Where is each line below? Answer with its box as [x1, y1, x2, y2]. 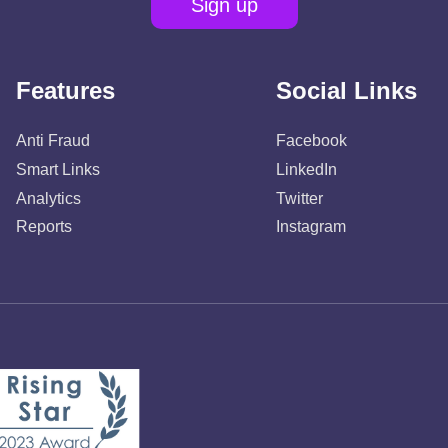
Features [16, 77, 116, 104]
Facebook [275, 132, 347, 149]
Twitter [275, 189, 323, 207]
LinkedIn [275, 160, 337, 178]
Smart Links [16, 160, 101, 178]
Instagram [275, 218, 346, 236]
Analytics [16, 189, 82, 207]
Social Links [275, 77, 417, 104]
